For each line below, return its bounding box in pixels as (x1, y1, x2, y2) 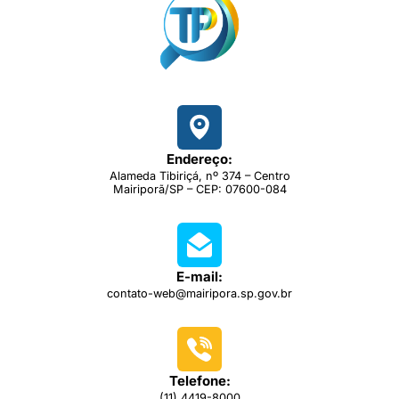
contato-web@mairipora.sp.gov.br (107, 286, 292, 300)
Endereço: (167, 150, 232, 167)
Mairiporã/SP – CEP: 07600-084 (112, 182, 287, 196)
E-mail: (176, 267, 223, 285)
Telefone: (168, 371, 231, 389)
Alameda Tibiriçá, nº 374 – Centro (109, 168, 290, 183)
